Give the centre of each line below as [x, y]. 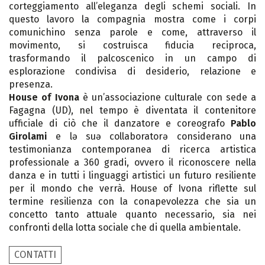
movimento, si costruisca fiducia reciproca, [132, 45]
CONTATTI [35, 255]
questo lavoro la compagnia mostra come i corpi [132, 19]
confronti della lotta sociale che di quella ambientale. [126, 227]
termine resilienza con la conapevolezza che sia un [132, 201]
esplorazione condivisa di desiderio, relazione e [132, 71]
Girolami [28, 136]
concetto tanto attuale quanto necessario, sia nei [132, 214]
